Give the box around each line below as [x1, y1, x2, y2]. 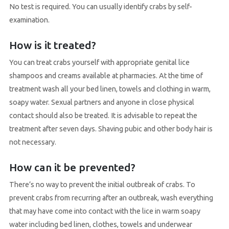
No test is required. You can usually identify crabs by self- [9, 3, 192, 11]
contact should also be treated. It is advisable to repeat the [9, 111, 197, 120]
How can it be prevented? [9, 161, 135, 174]
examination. [9, 16, 50, 24]
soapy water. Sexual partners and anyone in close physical [9, 98, 194, 107]
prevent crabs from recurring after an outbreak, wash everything [9, 194, 213, 202]
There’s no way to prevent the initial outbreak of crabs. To [9, 180, 195, 189]
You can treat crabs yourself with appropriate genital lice [9, 58, 190, 67]
